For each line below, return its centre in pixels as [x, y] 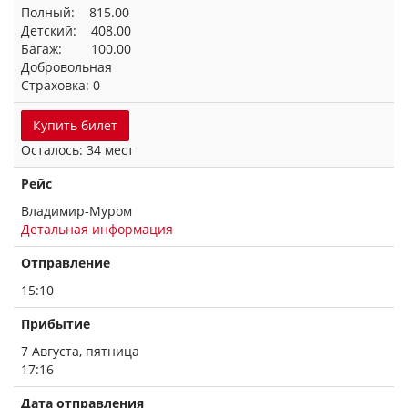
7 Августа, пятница [80, 351]
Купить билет [75, 125]
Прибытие [56, 324]
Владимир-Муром [76, 211]
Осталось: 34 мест [77, 150]
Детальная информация [97, 229]
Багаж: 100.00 [76, 49]
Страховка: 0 [61, 85]
